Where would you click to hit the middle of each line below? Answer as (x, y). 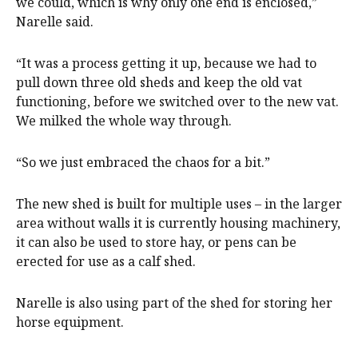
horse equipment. (70, 322)
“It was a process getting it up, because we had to (166, 64)
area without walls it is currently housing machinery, (178, 223)
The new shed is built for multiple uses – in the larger (179, 204)
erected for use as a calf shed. (106, 262)
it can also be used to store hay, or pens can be (156, 243)
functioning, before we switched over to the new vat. (177, 102)
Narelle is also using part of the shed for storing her (174, 303)
